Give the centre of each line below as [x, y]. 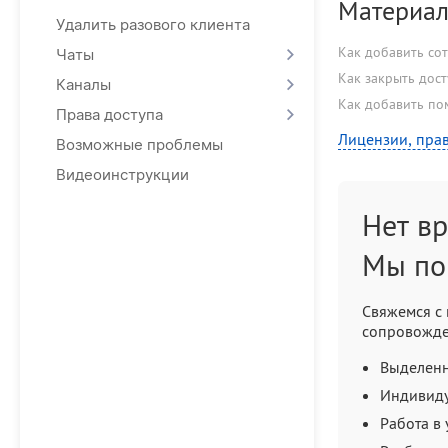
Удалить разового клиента [153, 24]
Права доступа [109, 114]
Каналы [83, 84]
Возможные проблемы [139, 144]
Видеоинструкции [122, 174]
